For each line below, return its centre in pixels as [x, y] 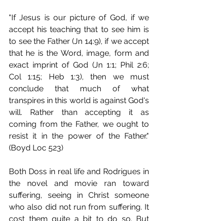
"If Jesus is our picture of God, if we [79, 17]
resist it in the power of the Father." [79, 136]
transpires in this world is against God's [79, 100]
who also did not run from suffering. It [79, 207]
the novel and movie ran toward [79, 183]
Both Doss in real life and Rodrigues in [79, 171]
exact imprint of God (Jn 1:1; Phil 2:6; [79, 65]
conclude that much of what [79, 88]
